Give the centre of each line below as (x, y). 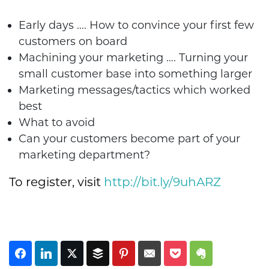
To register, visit (56, 182)
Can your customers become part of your (129, 138)
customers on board (73, 41)
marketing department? (84, 155)
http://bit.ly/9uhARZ (162, 182)
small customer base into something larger (135, 74)
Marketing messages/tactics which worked (134, 90)
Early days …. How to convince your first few (136, 25)
